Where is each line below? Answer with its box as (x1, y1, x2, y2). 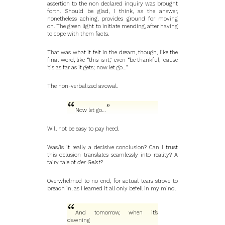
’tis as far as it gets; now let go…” (47, 64, 128, 71)
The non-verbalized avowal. (47, 83, 118, 89)
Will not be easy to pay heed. (47, 126, 119, 132)
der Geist (77, 159, 100, 166)
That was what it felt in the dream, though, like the (47, 49, 178, 56)
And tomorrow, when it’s (75, 209, 158, 216)
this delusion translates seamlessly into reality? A (47, 152, 178, 158)
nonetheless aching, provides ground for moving (47, 16, 178, 22)
